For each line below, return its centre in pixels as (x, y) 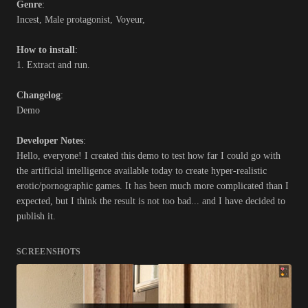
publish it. (36, 217)
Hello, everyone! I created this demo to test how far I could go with (148, 156)
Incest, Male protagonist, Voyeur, (81, 20)
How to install (46, 50)
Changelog (38, 96)
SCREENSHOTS (49, 252)
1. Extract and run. (53, 65)
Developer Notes (50, 141)
